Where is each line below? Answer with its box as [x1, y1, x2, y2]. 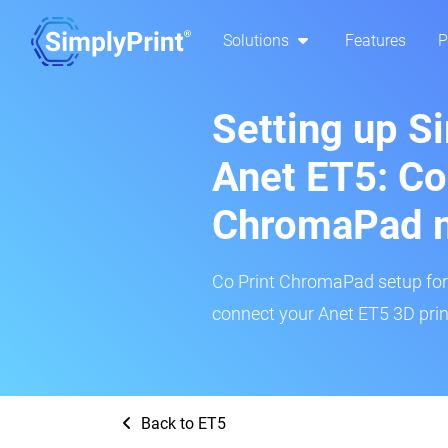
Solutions [223, 31, 293, 51]
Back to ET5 [137, 414, 226, 433]
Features [345, 31, 406, 51]
